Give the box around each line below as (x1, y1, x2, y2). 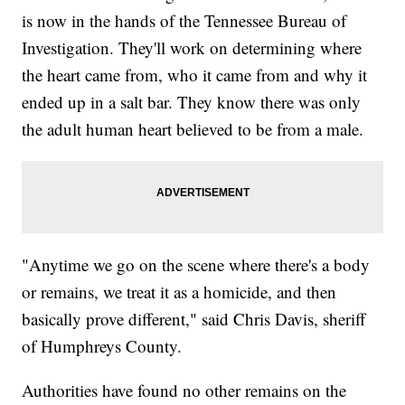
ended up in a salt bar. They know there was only (22, 89, 362, 113)
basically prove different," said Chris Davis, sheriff (22, 306, 366, 330)
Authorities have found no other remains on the (22, 378, 347, 401)
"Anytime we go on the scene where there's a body (22, 252, 371, 276)
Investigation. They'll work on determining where (22, 35, 363, 59)
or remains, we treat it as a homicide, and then (22, 279, 337, 303)
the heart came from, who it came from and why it (22, 62, 368, 86)
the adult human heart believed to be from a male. (22, 117, 364, 140)
